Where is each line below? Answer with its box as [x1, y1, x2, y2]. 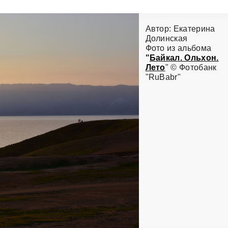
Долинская [145, 34, 188, 43]
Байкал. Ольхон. [149, 53, 219, 63]
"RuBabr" [145, 73, 181, 82]
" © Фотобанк [165, 63, 217, 72]
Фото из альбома [145, 44, 212, 53]
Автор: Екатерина [145, 24, 215, 34]
